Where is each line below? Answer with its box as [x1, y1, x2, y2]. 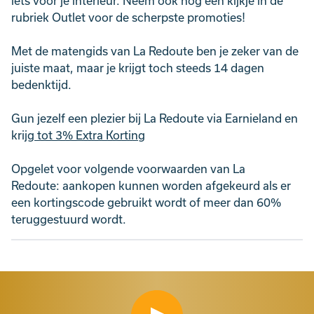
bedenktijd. [11, 78, 71, 91]
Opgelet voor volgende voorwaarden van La [11, 162, 245, 175]
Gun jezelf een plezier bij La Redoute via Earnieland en [11, 111, 298, 125]
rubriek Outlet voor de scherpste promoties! [11, 11, 245, 24]
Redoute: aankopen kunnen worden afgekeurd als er [11, 179, 291, 192]
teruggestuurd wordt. [11, 212, 126, 226]
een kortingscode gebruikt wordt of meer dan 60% [11, 196, 281, 209]
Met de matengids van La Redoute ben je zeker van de [11, 44, 299, 57]
